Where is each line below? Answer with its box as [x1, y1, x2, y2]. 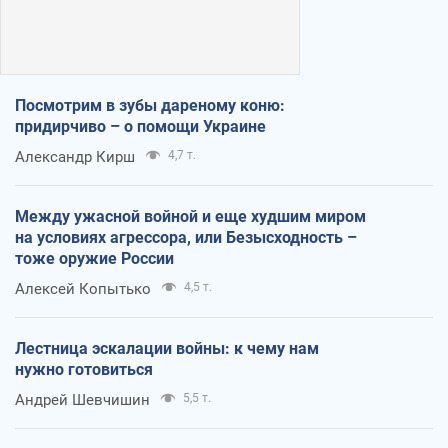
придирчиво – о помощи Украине [15, 116, 266, 136]
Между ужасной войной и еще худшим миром [15, 206, 366, 226]
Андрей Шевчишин [15, 390, 150, 409]
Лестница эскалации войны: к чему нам [15, 338, 319, 358]
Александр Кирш [15, 147, 135, 166]
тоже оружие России [15, 248, 174, 268]
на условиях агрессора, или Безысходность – [15, 227, 357, 247]
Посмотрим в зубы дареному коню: [15, 95, 285, 115]
